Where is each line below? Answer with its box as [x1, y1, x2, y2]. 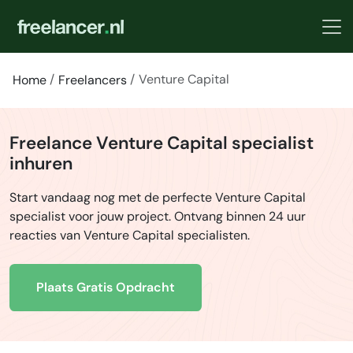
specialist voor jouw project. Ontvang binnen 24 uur [9, 207, 306, 225]
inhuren [9, 151, 72, 175]
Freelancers [58, 72, 127, 89]
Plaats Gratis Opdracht [36, 278, 175, 295]
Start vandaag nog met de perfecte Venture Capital [9, 188, 306, 206]
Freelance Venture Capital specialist [9, 131, 314, 154]
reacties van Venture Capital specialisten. [9, 226, 250, 243]
